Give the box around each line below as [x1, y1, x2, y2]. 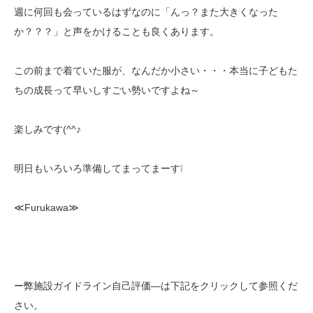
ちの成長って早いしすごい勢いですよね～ [14, 85, 200, 96]
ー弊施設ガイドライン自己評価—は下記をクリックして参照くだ [14, 280, 298, 292]
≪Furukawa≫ [14, 202, 79, 214]
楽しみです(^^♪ [14, 124, 81, 136]
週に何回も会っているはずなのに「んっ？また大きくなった [14, 6, 278, 18]
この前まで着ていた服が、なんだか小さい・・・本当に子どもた [14, 65, 298, 77]
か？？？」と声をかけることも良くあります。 [14, 26, 219, 38]
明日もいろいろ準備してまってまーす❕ [14, 163, 183, 175]
